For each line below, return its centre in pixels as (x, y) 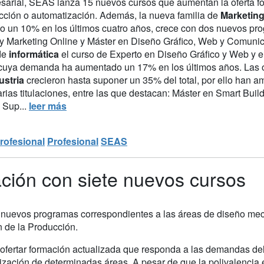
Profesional (73, 141)
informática (35, 54)
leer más (48, 105)
